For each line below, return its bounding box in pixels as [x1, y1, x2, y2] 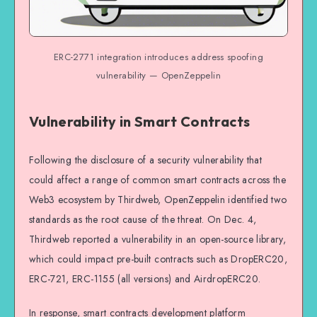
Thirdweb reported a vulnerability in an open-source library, [29, 231, 287, 246]
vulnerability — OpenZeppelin [96, 68, 221, 82]
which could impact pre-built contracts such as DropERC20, [29, 251, 287, 266]
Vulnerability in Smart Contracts [29, 112, 250, 130]
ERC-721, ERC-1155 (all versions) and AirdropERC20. [29, 271, 261, 286]
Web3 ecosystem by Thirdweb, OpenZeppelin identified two [29, 192, 287, 207]
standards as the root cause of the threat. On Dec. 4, [29, 212, 257, 226]
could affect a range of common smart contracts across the [29, 172, 286, 187]
